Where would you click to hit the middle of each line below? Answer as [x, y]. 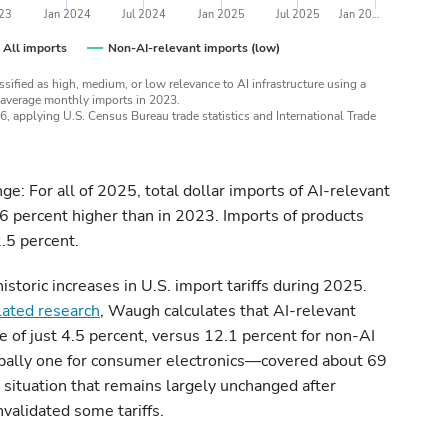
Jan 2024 [67, 14]
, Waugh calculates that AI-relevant [228, 311]
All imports [35, 48]
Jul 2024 [144, 14]
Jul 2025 [298, 14]
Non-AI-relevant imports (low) [194, 48]
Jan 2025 [221, 14]
